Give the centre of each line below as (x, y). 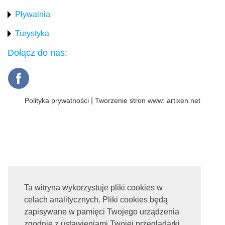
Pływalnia (33, 15)
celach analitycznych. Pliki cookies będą (96, 200)
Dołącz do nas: (37, 53)
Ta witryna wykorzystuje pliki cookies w (93, 188)
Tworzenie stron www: (130, 101)
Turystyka (32, 34)
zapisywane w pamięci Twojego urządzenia (102, 212)
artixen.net (184, 101)
